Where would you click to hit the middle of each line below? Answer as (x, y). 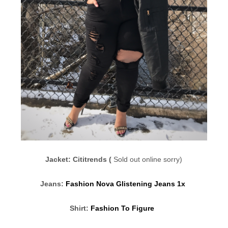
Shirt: (80, 208)
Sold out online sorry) (148, 159)
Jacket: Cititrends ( (80, 159)
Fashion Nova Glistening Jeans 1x (127, 183)
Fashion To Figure (123, 208)
